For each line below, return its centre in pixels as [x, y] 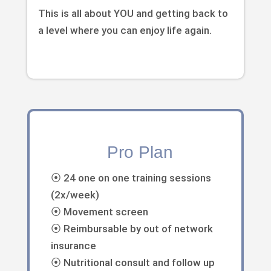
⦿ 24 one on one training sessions [131, 178]
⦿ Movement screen [100, 211]
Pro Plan [140, 152]
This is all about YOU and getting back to [133, 13]
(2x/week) [75, 194]
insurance [74, 245]
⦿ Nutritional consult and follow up [133, 262]
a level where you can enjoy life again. [125, 30]
